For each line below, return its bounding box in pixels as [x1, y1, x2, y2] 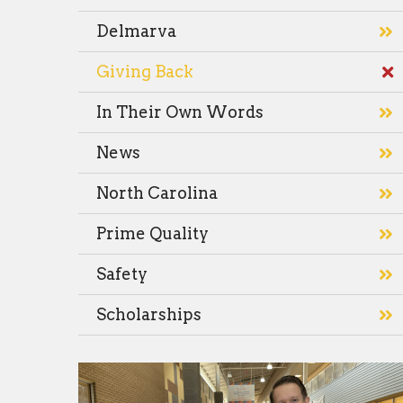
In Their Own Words [96, 103, 264, 121]
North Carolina [96, 184, 218, 202]
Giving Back [96, 62, 193, 81]
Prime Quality [96, 224, 209, 243]
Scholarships [96, 305, 201, 324]
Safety [96, 264, 148, 283]
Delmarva [96, 22, 176, 40]
